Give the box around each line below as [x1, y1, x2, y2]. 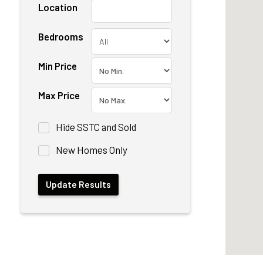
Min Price [38, 60, 77, 72]
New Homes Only [56, 144, 128, 156]
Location [38, 1, 77, 13]
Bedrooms [38, 31, 83, 42]
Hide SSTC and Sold [56, 121, 137, 133]
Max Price [38, 89, 80, 101]
